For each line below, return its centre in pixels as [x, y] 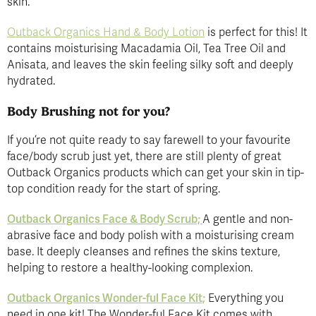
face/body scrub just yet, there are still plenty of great [144, 156]
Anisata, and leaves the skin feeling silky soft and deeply [150, 65]
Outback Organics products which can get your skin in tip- [156, 172]
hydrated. [31, 81]
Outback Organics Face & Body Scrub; [105, 219]
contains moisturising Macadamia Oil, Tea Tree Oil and [146, 48]
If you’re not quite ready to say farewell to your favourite [149, 140]
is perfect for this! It [256, 32]
